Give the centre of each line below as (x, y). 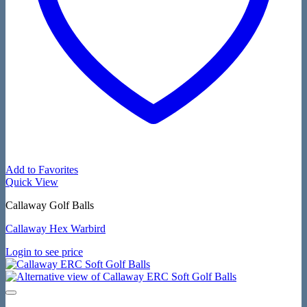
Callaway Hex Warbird (56, 229)
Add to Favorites (42, 170)
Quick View (32, 182)
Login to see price (44, 252)
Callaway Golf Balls (50, 205)
